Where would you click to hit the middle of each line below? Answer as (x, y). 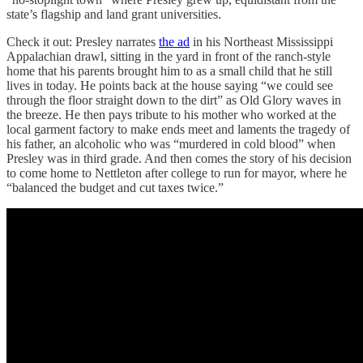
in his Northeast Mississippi (261, 42)
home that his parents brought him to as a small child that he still (169, 71)
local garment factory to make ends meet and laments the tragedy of (178, 129)
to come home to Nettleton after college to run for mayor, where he (177, 173)
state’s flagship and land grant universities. (114, 14)
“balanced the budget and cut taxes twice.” (115, 188)
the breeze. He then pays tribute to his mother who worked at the (171, 115)
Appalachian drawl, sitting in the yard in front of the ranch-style (169, 56)
